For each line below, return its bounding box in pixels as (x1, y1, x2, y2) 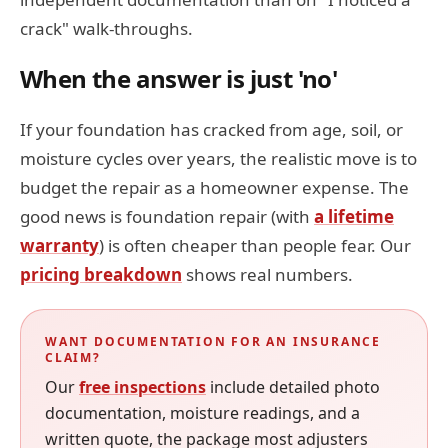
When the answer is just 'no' (20, 62, 338, 95)
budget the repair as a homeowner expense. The (20, 176, 409, 199)
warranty (20, 234, 99, 257)
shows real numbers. (182, 263, 353, 286)
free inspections (79, 376, 206, 398)
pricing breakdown (20, 263, 182, 286)
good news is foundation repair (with (20, 205, 314, 228)
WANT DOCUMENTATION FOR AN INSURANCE (45, 333, 381, 350)
